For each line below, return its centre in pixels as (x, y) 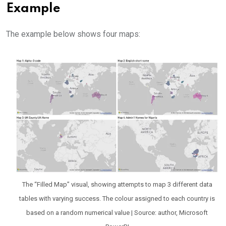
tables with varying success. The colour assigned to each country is (117, 199)
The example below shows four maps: (73, 34)
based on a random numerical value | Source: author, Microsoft (117, 213)
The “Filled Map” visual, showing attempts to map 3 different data (117, 184)
